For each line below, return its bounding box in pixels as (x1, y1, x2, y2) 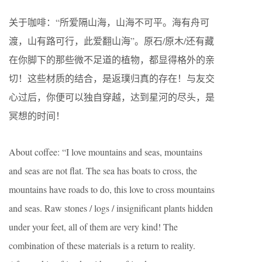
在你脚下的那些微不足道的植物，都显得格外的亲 (9, 53, 215, 65)
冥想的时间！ (9, 109, 65, 122)
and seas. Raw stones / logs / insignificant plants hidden (9, 201, 213, 214)
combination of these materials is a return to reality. (9, 239, 195, 251)
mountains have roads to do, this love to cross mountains (9, 182, 215, 195)
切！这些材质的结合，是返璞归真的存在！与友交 (9, 71, 215, 84)
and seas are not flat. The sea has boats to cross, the (9, 164, 197, 177)
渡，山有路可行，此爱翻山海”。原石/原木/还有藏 (9, 34, 214, 47)
